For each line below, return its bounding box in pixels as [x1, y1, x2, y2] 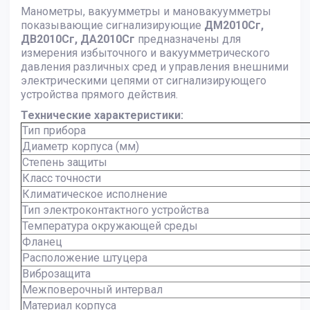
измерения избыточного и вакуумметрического [21, 46, 270, 60]
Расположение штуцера [22, 251, 147, 265]
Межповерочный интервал [22, 283, 163, 297]
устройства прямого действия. [21, 88, 178, 102]
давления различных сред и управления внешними [21, 60, 289, 74]
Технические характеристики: [21, 109, 183, 122]
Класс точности [22, 172, 101, 185]
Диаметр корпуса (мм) [22, 140, 139, 154]
